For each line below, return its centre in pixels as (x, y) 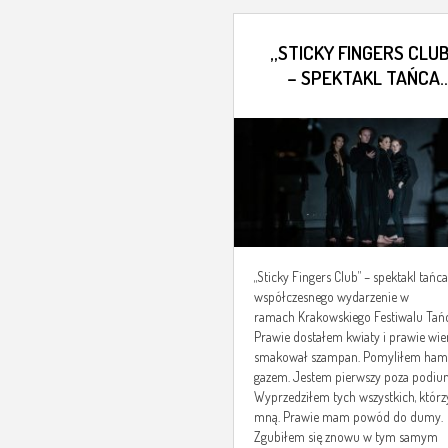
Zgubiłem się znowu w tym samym (346, 437)
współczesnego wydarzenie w (331, 297)
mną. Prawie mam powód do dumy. (348, 417)
